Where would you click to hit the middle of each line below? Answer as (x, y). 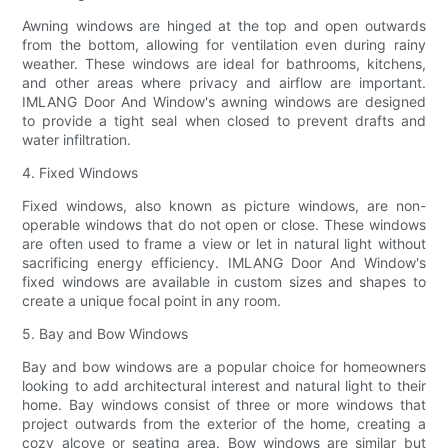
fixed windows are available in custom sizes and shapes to (224, 281)
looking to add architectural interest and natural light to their (224, 385)
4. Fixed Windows (80, 172)
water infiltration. (77, 139)
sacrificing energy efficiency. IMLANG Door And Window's (224, 262)
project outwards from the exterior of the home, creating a (224, 423)
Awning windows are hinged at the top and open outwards (224, 25)
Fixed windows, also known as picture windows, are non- (224, 205)
